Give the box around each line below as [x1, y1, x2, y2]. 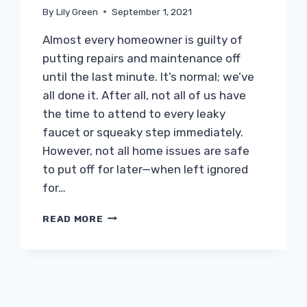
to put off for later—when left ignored [42, 162, 249, 176]
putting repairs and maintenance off [42, 51, 241, 65]
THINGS [102, 238, 143, 249]
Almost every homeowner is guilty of [42, 32, 243, 47]
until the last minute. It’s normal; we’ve [42, 69, 255, 84]
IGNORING [102, 209, 153, 221]
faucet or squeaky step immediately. [42, 125, 244, 139]
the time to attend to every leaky [42, 106, 226, 121]
